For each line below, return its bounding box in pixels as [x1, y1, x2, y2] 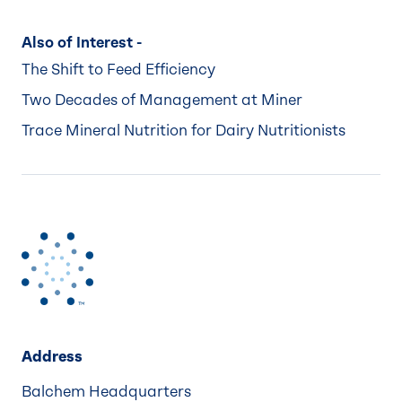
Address [22, 347, 83, 365]
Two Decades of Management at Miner [22, 92, 302, 109]
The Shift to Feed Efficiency [22, 61, 215, 79]
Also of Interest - [22, 34, 142, 52]
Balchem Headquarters [22, 382, 191, 400]
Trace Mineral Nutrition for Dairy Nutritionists [22, 122, 345, 140]
